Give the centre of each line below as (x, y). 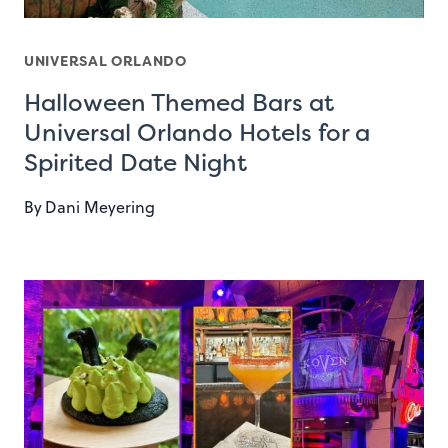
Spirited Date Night (135, 162)
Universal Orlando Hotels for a (197, 132)
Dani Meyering (100, 206)
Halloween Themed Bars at (179, 102)
